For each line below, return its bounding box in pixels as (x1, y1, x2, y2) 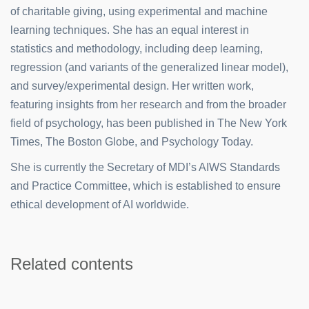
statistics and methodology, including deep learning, (10, 43, 263, 54)
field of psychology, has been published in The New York (10, 117, 287, 129)
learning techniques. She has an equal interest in (10, 24, 249, 36)
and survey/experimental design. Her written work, (10, 80, 254, 92)
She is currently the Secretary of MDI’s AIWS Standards (10, 161, 280, 173)
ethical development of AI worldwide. (10, 199, 189, 210)
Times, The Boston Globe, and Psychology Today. (10, 136, 253, 148)
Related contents (10, 255, 133, 273)
